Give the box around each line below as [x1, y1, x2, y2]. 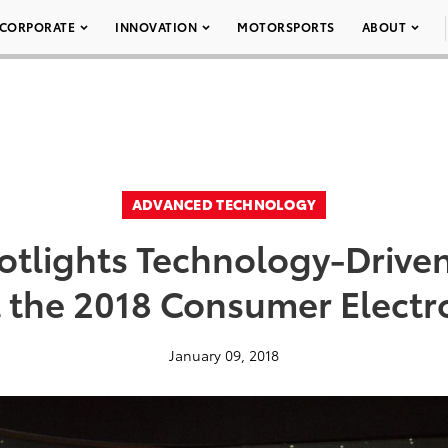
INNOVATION [115, 18, 197, 35]
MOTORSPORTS [237, 18, 335, 35]
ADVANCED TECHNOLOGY [131, 194, 317, 214]
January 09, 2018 [169, 345, 279, 365]
